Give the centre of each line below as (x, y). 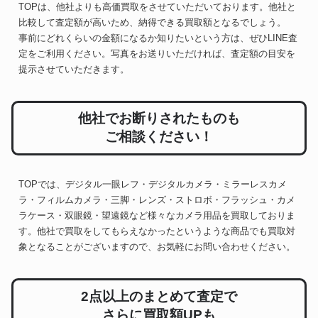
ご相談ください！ (159, 137)
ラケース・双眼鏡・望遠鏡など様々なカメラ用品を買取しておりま (157, 215)
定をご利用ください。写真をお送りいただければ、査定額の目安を (157, 53)
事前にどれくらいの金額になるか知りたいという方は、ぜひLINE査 (158, 38)
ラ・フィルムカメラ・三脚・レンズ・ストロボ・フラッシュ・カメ (157, 199)
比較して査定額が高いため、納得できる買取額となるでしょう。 (152, 22)
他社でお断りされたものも (159, 119)
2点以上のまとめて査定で (159, 296)
